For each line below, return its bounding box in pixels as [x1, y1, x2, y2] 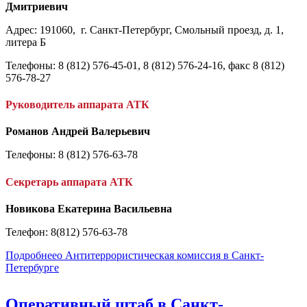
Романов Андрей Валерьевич [5, 125, 150, 138]
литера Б [5, 36, 46, 48]
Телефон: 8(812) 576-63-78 [5, 225, 127, 238]
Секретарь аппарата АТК [5, 175, 133, 188]
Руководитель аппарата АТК [5, 99, 149, 111]
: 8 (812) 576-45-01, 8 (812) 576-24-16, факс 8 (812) [53, 59, 284, 71]
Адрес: [5, 23, 37, 36]
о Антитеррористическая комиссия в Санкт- [57, 249, 264, 261]
